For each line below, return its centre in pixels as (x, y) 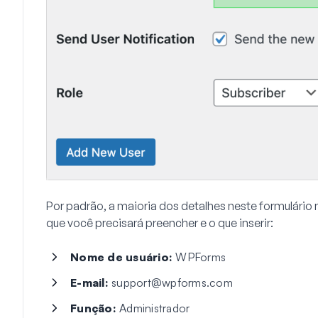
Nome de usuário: (121, 257)
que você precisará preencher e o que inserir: (160, 223)
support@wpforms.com (172, 282)
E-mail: (89, 282)
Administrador (153, 308)
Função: (93, 308)
